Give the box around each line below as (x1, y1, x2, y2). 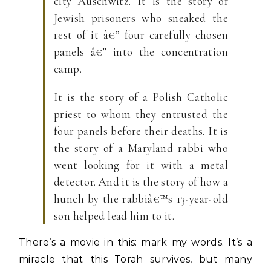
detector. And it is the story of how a (54, 175, 228, 189)
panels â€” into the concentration (54, 45, 228, 59)
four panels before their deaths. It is (54, 124, 228, 138)
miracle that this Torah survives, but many (19, 253, 252, 265)
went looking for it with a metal (54, 158, 228, 172)
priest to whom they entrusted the (54, 107, 228, 121)
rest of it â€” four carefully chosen (54, 28, 228, 42)
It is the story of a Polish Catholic (54, 90, 228, 104)
